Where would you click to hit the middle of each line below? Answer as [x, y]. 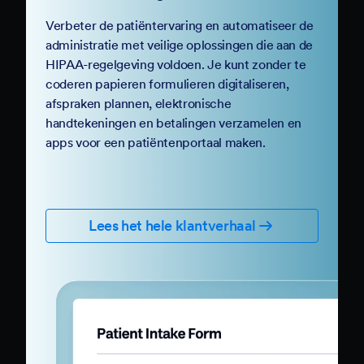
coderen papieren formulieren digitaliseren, [167, 83]
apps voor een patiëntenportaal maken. [156, 142]
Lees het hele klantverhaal [172, 225]
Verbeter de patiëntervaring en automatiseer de [180, 25]
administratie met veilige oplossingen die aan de [179, 44]
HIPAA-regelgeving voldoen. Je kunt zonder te [176, 64]
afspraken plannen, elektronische [139, 103]
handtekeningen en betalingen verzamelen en [173, 122]
